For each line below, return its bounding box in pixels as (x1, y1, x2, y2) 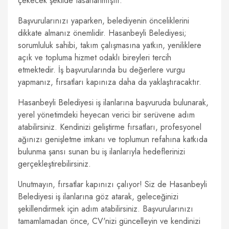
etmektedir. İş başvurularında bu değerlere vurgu (18, 64, 185, 76)
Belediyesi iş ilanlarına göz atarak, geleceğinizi (18, 191, 178, 202)
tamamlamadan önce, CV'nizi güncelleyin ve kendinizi (18, 215, 200, 227)
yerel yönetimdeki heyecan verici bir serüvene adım (18, 109, 195, 121)
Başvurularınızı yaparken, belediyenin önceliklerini (18, 15, 189, 27)
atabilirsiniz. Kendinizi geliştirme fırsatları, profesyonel (18, 121, 201, 133)
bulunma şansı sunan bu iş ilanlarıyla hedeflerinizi (18, 146, 185, 157)
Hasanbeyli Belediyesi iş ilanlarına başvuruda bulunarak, (18, 97, 209, 108)
